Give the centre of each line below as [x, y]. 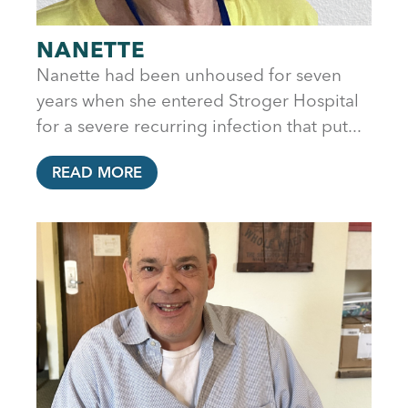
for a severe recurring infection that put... [199, 125]
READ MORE [97, 173]
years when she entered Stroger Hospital [198, 100]
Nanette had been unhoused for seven [189, 74]
